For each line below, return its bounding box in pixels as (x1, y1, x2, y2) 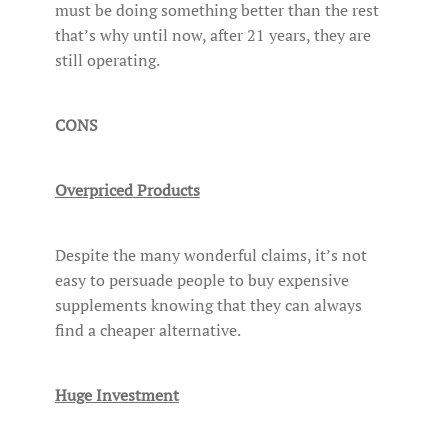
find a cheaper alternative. (55, 319, 244, 342)
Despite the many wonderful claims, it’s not (55, 244, 367, 267)
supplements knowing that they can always (55, 294, 362, 317)
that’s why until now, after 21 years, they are (55, 24, 371, 47)
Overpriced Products (55, 179, 200, 202)
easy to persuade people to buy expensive (55, 269, 349, 292)
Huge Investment (55, 384, 179, 407)
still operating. (55, 49, 160, 72)
